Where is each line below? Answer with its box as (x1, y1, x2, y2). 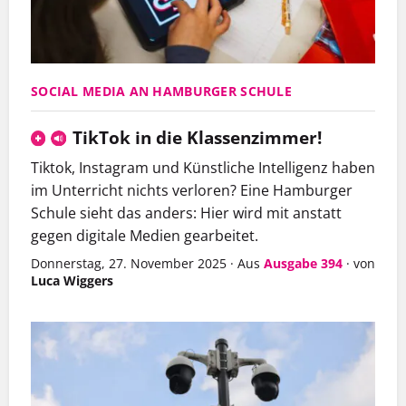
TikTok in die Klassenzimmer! (72, 125, 322, 150)
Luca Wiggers (31, 272, 113, 290)
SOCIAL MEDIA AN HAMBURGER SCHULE (31, 82, 292, 101)
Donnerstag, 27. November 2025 (31, 255, 227, 273)
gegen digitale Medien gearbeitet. (31, 226, 258, 246)
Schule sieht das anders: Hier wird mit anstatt (31, 203, 342, 224)
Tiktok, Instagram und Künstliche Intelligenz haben (31, 158, 375, 179)
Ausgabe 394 (264, 255, 343, 273)
